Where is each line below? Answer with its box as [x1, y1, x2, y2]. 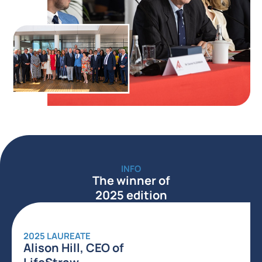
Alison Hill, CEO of [23, 240, 124, 256]
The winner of [92, 173, 170, 189]
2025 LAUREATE [23, 230, 91, 243]
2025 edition [95, 187, 167, 204]
